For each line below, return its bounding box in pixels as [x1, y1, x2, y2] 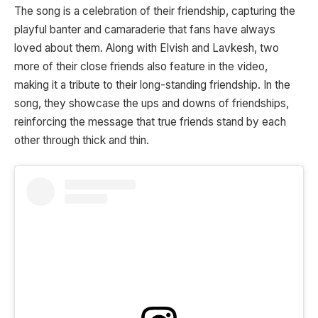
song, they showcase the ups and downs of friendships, [14, 96, 289, 110]
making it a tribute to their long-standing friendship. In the [14, 77, 290, 92]
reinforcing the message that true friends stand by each [14, 114, 286, 128]
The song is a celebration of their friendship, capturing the [14, 4, 295, 18]
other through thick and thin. [14, 133, 149, 147]
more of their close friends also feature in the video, [14, 59, 268, 73]
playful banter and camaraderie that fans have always [14, 22, 275, 36]
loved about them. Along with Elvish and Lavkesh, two [14, 40, 279, 55]
